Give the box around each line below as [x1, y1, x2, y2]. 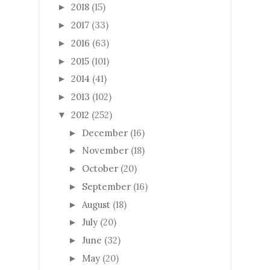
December [82, 127, 128, 139]
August [82, 198, 110, 210]
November [82, 145, 128, 157]
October [82, 163, 118, 175]
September [82, 180, 131, 192]
